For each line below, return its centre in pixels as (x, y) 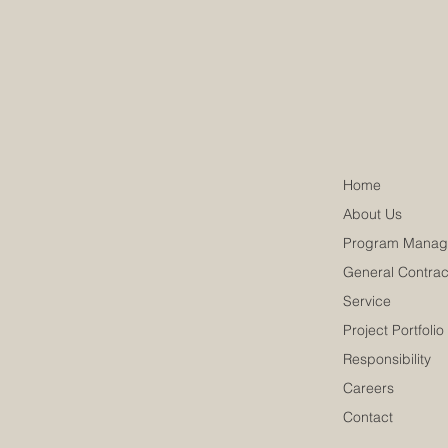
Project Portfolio (393, 330)
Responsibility (386, 359)
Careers (368, 388)
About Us (372, 214)
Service (366, 301)
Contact (367, 417)
